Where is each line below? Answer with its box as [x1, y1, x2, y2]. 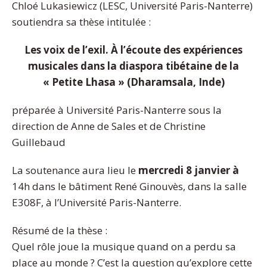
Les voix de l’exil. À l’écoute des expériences [24, 42, 243, 57]
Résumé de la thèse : [12, 223, 107, 237]
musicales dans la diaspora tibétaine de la [28, 58, 239, 73]
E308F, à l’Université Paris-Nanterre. [12, 195, 181, 209]
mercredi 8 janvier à [138, 163, 239, 177]
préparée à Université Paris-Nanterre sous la [12, 103, 222, 117]
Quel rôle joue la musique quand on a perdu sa [12, 239, 236, 253]
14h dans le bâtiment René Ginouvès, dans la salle [12, 179, 247, 193]
